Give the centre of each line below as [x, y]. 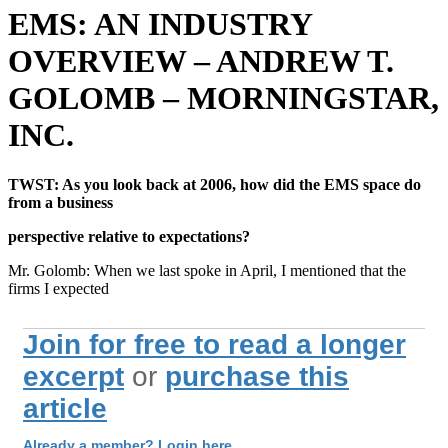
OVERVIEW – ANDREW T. [201, 61]
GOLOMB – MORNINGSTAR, [223, 98]
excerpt [73, 376]
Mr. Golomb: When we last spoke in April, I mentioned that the [207, 270]
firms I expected [58, 288]
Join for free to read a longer [214, 344]
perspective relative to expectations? [129, 236]
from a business [60, 202]
